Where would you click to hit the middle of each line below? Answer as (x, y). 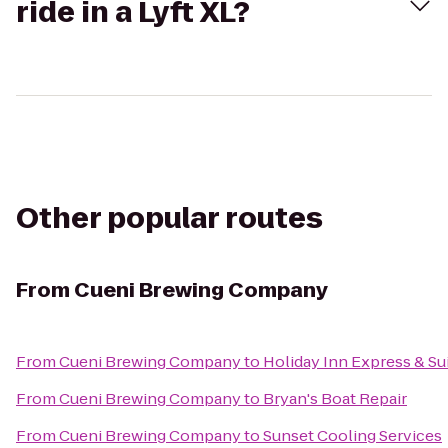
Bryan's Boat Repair (335, 398)
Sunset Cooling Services (352, 435)
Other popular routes (169, 218)
